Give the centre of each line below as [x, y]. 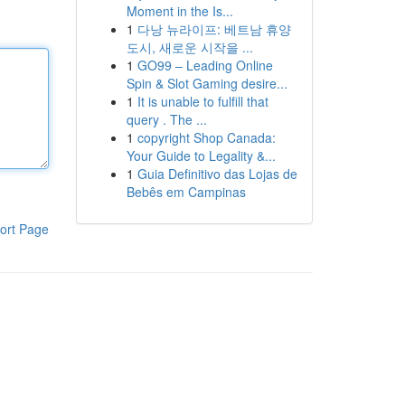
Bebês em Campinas [186, 192]
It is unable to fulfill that [202, 101]
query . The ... [166, 119]
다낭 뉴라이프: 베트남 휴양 [214, 29]
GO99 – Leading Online [205, 65]
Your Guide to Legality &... [201, 155]
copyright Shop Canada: [206, 137]
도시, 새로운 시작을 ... [189, 47]
